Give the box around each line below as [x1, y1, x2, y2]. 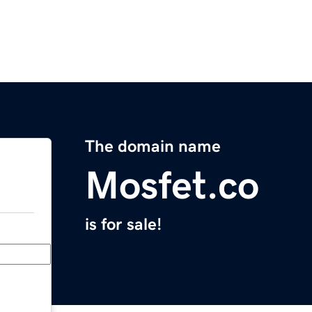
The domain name [85, 138, 221, 155]
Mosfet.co [85, 166, 259, 205]
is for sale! [85, 216, 162, 233]
